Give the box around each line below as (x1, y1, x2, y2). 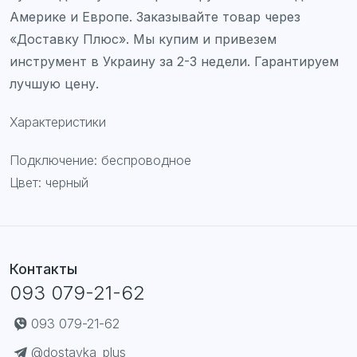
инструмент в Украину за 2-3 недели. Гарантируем (10, 53, 339, 69)
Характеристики (10, 114, 106, 130)
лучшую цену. (10, 76, 99, 92)
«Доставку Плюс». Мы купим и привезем (10, 31, 277, 47)
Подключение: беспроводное (10, 152, 191, 168)
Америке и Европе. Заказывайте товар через (10, 9, 300, 25)
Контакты (10, 261, 77, 277)
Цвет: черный (10, 175, 88, 190)
